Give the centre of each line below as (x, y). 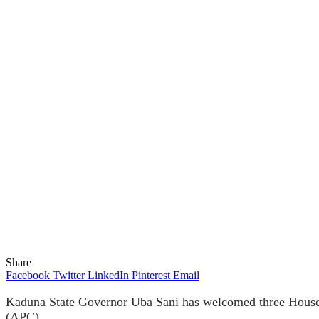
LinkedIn (108, 275)
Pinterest (151, 275)
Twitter (69, 275)
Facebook (28, 275)
